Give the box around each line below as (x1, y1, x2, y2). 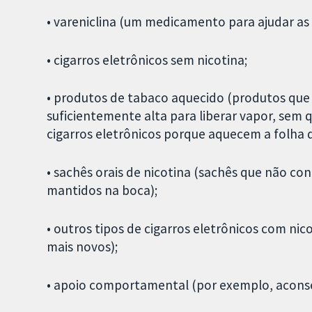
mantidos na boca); (47, 182, 158, 199)
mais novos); (47, 237, 118, 255)
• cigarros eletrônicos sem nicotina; (47, 51, 248, 68)
